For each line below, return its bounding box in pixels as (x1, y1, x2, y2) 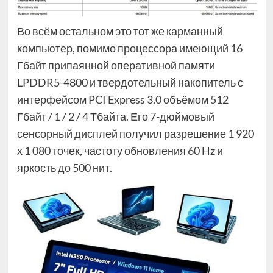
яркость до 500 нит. (16, 160, 112, 174)
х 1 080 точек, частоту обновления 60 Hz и (16, 143, 223, 157)
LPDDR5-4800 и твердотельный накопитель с (16, 75, 243, 89)
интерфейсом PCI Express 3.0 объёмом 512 (16, 92, 229, 106)
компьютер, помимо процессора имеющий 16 (16, 41, 243, 55)
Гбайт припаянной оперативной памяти (16, 58, 215, 72)
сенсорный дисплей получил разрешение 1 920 (16, 126, 254, 140)
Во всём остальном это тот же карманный (16, 24, 223, 38)
